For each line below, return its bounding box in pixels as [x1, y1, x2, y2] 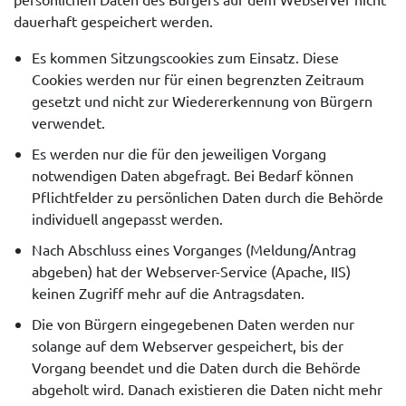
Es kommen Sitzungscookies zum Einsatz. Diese [32, 48, 339, 67]
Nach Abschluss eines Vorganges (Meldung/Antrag [32, 240, 356, 259]
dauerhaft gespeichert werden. [14, 12, 213, 31]
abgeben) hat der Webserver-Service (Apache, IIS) [32, 262, 351, 281]
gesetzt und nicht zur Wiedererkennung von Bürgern [32, 92, 372, 111]
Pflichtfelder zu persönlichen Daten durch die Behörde [32, 188, 383, 207]
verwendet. [32, 113, 105, 132]
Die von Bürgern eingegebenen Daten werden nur [32, 314, 354, 333]
